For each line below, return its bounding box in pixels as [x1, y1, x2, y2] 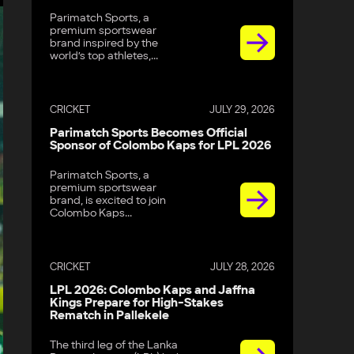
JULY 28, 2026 [209, 261, 275, 273]
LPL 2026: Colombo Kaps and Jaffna [50, 283, 256, 299]
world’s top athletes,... [50, 48, 159, 62]
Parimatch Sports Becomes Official [50, 125, 248, 141]
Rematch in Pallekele [50, 308, 170, 324]
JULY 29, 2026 [209, 104, 275, 116]
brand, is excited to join [50, 193, 167, 207]
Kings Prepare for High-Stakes [50, 296, 224, 311]
